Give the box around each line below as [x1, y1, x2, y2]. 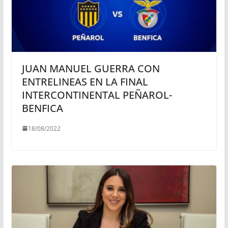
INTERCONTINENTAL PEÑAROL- [21, 88, 172, 102]
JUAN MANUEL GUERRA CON [21, 61, 160, 75]
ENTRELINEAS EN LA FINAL [21, 74, 148, 89]
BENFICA [21, 101, 63, 115]
